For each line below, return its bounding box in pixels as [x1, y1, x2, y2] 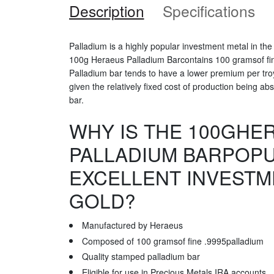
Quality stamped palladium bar [81, 250, 200, 263]
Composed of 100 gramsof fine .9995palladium [81, 234, 264, 247]
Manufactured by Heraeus [81, 219, 183, 232]
